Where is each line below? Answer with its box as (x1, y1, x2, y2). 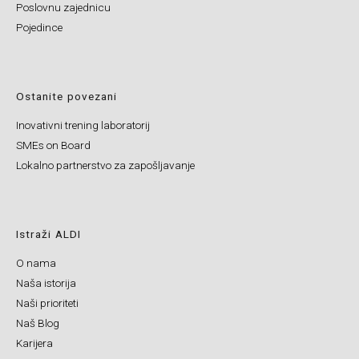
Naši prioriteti (16, 296, 79, 310)
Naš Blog (16, 317, 59, 330)
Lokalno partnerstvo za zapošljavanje (16, 159, 195, 172)
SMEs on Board (16, 139, 91, 152)
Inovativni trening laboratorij (16, 119, 150, 132)
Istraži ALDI (16, 228, 81, 241)
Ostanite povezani (16, 90, 117, 103)
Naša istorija (16, 276, 76, 290)
